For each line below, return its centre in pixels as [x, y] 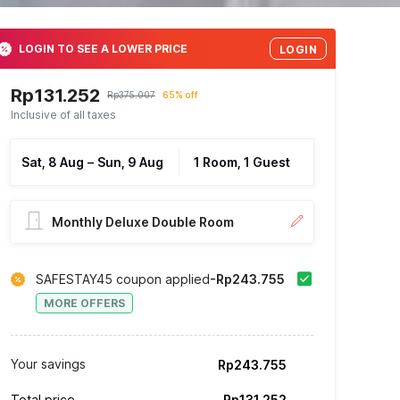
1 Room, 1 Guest [242, 162]
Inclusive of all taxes [63, 115]
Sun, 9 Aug [130, 162]
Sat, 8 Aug [53, 162]
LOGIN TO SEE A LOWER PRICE [103, 48]
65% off [180, 95]
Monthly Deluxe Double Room [143, 222]
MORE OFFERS [84, 304]
